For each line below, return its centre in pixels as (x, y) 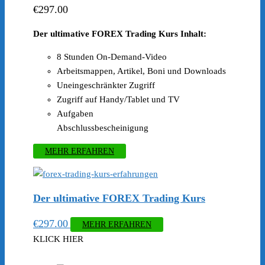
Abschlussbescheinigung (103, 128)
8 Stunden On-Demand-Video (112, 57)
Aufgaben (75, 114)
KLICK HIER (58, 239)
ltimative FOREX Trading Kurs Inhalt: (131, 34)
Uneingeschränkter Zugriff (106, 85)
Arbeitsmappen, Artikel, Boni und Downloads (141, 71)
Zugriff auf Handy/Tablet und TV (118, 100)
